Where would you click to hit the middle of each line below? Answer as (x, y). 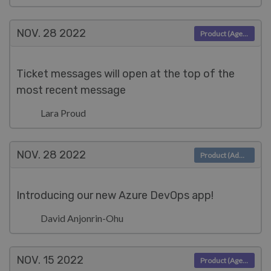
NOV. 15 (35, 260)
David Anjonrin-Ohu (82, 218)
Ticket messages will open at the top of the (126, 74)
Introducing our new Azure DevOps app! (115, 195)
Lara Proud (63, 113)
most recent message (71, 90)
